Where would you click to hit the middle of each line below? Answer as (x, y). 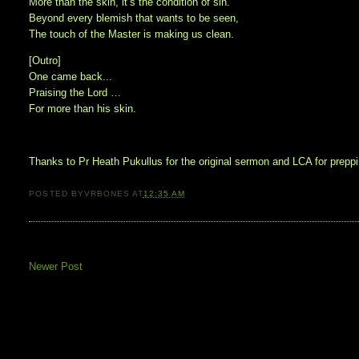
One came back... (71, 77)
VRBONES (107, 193)
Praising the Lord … (75, 93)
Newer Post (56, 266)
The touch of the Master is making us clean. (132, 34)
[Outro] (45, 61)
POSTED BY (56, 193)
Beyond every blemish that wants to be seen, (134, 18)
